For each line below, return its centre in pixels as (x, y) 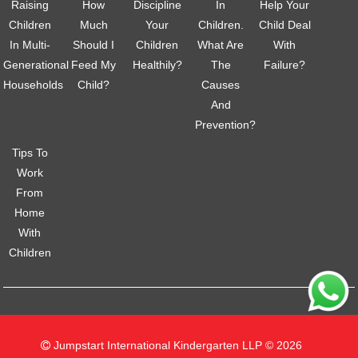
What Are (221, 44)
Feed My (94, 64)
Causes (221, 84)
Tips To (30, 152)
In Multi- (30, 44)
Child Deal (284, 24)
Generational (36, 64)
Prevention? (225, 124)
